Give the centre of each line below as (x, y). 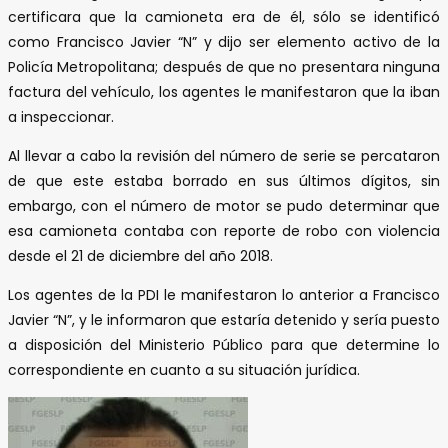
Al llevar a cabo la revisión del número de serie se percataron (224, 155)
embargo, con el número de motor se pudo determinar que (224, 205)
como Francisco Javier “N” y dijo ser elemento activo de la (224, 41)
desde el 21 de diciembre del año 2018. (140, 255)
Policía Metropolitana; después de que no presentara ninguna (224, 66)
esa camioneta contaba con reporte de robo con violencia (224, 230)
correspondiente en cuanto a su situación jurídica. (184, 369)
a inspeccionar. (61, 116)
